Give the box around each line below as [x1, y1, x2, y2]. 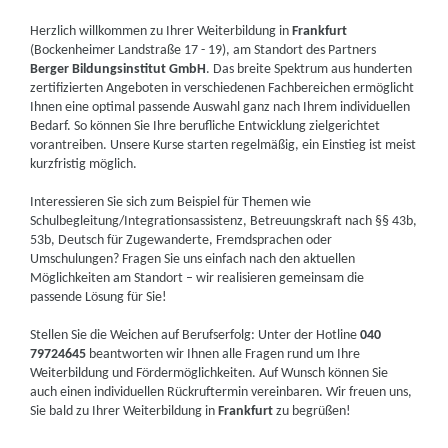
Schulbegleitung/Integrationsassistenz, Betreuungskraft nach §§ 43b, [30, 214, 418, 229]
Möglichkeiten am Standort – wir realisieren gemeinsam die [30, 271, 365, 286]
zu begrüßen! [273, 404, 352, 419]
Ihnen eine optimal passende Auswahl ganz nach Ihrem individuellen [30, 100, 411, 115]
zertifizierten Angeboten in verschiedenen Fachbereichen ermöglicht [30, 81, 415, 96]
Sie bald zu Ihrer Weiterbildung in [30, 404, 219, 419]
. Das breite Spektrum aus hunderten [206, 62, 413, 77]
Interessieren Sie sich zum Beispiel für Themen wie [30, 195, 312, 210]
